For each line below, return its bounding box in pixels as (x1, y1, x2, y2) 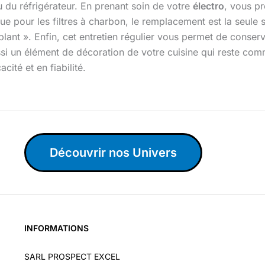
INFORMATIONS (24, 223, 89, 234)
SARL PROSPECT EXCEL (24, 251, 120, 261)
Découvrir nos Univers (49, 146, 177, 160)
